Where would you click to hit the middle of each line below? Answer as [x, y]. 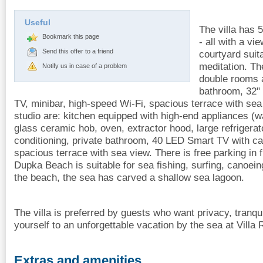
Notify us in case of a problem [85, 65]
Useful [38, 22]
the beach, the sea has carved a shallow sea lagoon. [129, 177]
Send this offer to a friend [78, 51]
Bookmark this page [71, 36]
